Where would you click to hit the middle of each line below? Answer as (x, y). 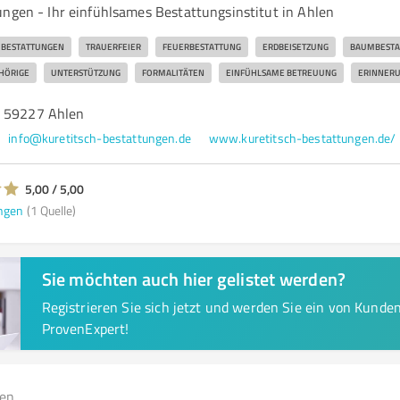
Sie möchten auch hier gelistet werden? (194, 279)
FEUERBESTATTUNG (201, 46)
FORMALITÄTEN (173, 72)
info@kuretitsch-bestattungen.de (100, 138)
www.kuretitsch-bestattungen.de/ (302, 138)
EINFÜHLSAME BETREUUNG (281, 72)
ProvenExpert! (85, 329)
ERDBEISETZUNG (295, 46)
